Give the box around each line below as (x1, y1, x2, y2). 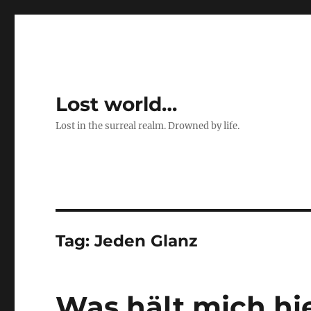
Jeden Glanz (94, 231, 198, 251)
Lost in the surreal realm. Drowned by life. (56, 120, 240, 132)
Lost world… (56, 92, 178, 116)
